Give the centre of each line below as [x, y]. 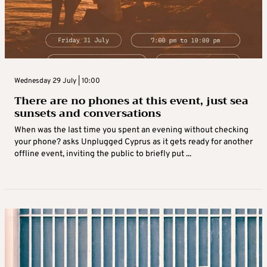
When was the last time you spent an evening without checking [131, 131]
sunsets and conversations [88, 114]
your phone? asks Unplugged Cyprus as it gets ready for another [133, 142]
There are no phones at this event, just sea [131, 101]
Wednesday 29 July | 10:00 [57, 81]
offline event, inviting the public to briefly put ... [103, 154]
